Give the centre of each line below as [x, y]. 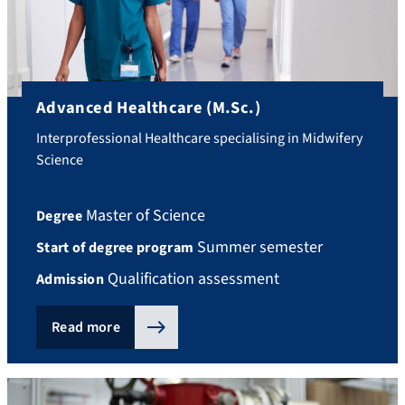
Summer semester [259, 248]
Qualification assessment [191, 279]
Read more [86, 328]
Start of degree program [115, 248]
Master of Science [143, 216]
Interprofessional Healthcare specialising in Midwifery [199, 138]
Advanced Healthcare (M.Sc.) [148, 107]
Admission [70, 280]
